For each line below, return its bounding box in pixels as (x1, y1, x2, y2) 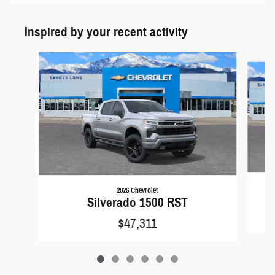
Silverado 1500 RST (87, 195, 188, 211)
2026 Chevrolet (117, 185, 158, 195)
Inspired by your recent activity (25, 24, 188, 41)
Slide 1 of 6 (9, 52, 44, 64)
